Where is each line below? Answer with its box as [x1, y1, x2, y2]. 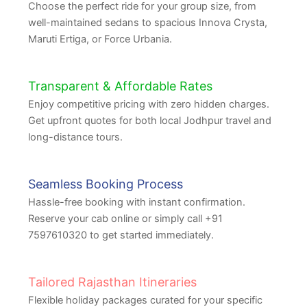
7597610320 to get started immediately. [28, 229, 214, 241]
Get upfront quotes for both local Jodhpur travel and [28, 114, 271, 127]
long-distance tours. [28, 131, 123, 143]
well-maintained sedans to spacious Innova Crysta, [28, 16, 267, 29]
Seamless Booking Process [28, 177, 183, 191]
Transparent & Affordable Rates [28, 79, 212, 93]
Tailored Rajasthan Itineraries [28, 275, 197, 289]
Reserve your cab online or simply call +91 [28, 212, 223, 225]
